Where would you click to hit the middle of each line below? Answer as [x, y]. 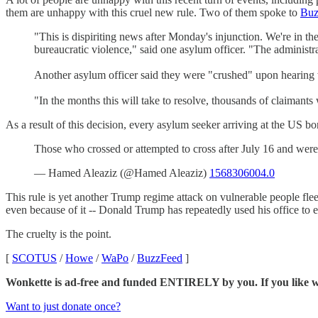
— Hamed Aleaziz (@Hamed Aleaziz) [122, 172]
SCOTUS [34, 258]
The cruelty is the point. [59, 234]
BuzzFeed [160, 258]
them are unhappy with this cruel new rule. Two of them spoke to [153, 12]
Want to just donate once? [63, 306]
